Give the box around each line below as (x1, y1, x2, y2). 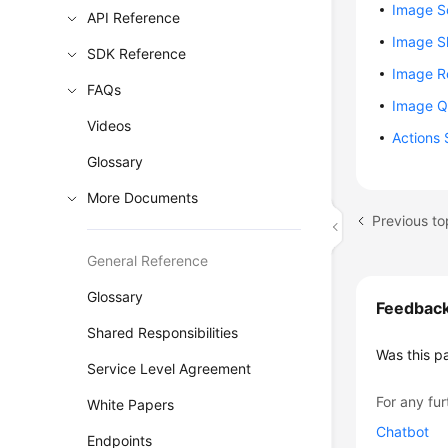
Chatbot (376, 423, 430, 440)
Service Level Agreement (87, 360, 252, 377)
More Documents (87, 189, 199, 206)
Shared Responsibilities (87, 324, 239, 341)
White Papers (87, 396, 175, 413)
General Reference (87, 252, 209, 269)
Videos (87, 117, 132, 134)
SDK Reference (87, 45, 187, 62)
